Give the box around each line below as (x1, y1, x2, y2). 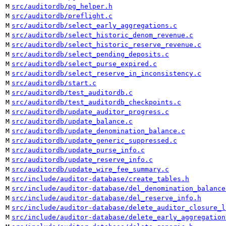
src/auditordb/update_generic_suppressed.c (12, 137, 177, 144)
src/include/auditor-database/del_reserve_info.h (12, 194, 201, 202)
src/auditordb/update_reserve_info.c (12, 156, 153, 163)
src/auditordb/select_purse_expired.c (12, 60, 157, 68)
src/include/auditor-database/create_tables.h (12, 175, 189, 183)
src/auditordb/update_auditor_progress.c (12, 108, 169, 116)
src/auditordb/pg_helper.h (12, 3, 112, 10)
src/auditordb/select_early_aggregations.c (12, 22, 177, 29)
